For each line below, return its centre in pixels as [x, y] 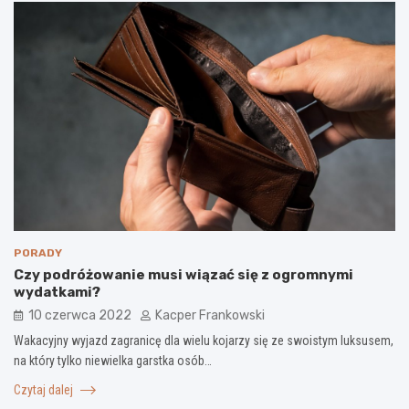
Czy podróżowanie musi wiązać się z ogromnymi [184, 274]
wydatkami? [57, 292]
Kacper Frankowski [210, 315]
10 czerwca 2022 [80, 315]
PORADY [38, 252]
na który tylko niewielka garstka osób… [113, 360]
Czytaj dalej [45, 389]
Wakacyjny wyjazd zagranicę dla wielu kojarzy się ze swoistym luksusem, [204, 340]
